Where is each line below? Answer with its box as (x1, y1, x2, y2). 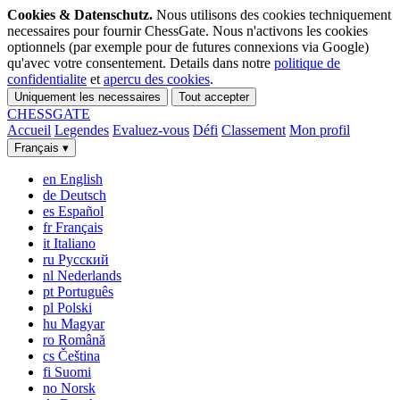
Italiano (54, 236, 96, 251)
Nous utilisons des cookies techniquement (153, 7, 391, 22)
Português (57, 284, 113, 299)
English (60, 171, 103, 187)
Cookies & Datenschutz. (7, 7, 153, 22)
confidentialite (7, 71, 87, 87)
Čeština (58, 348, 100, 363)
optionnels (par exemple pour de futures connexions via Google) (7, 39, 369, 54)
